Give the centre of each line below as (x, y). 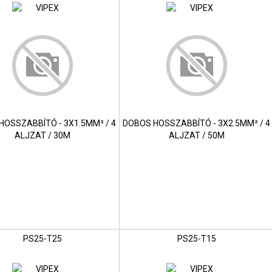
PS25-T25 (42, 239)
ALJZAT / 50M (196, 136)
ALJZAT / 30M (42, 136)
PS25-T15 (196, 239)
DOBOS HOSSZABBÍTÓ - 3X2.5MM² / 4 (197, 124)
